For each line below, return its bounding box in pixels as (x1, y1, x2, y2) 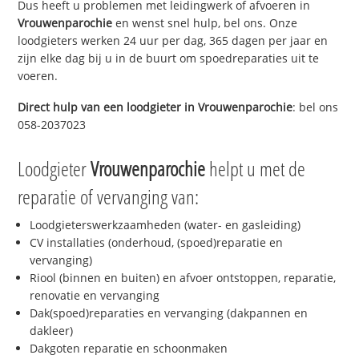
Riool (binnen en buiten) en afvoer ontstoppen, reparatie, (30, 270, 337, 286)
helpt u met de (205, 155, 306, 183)
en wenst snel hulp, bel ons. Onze (112, 14, 298, 30)
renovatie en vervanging (30, 288, 160, 304)
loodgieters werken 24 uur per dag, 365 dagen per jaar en (18, 32, 329, 48)
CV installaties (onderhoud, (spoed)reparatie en (30, 235, 284, 251)
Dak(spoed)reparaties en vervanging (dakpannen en (30, 305, 309, 321)
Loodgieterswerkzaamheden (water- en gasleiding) (30, 217, 301, 233)
